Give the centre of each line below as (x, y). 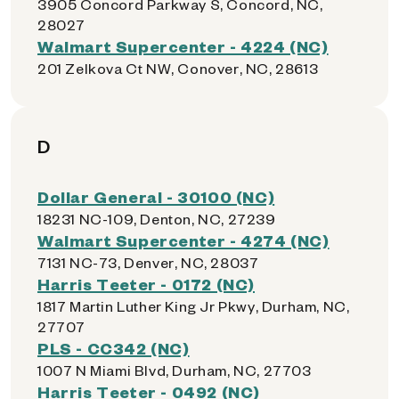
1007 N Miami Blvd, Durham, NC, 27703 (175, 370)
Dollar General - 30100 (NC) (156, 196)
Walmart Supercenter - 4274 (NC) (183, 240)
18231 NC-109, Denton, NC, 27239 (157, 219)
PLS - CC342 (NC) (114, 348)
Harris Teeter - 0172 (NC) (146, 284)
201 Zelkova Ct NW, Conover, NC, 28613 (178, 68)
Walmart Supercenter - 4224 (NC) (183, 46)
